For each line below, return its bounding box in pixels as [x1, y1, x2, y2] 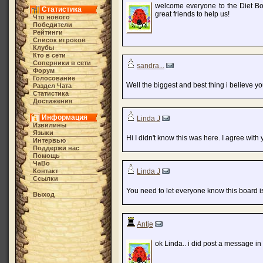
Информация [41, 113, 87, 122]
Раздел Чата [32, 82, 72, 89]
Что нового [32, 14, 70, 21]
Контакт [32, 167, 58, 174]
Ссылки [32, 175, 58, 182]
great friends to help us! [155, 10, 230, 18]
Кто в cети [32, 52, 66, 59]
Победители [32, 21, 72, 28]
